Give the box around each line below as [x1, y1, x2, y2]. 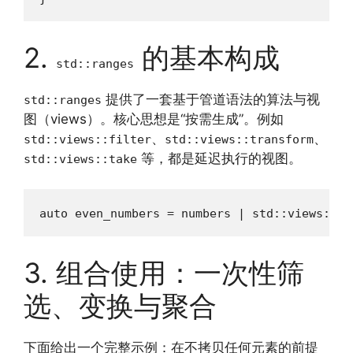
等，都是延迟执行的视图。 [137, 150, 302, 166]
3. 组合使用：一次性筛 [24, 256, 304, 289]
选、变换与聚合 [24, 289, 217, 322]
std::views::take [24, 152, 137, 166]
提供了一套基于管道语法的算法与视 [102, 91, 320, 107]
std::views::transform [165, 132, 314, 147]
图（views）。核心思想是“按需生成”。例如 [24, 111, 284, 127]
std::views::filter [24, 132, 151, 147]
